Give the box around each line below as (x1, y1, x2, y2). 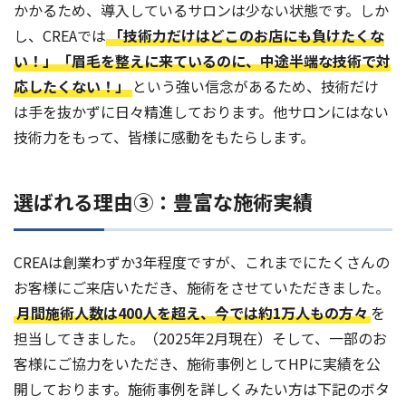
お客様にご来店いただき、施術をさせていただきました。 (14, 276, 390, 299)
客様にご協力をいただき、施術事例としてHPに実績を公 (14, 353, 381, 375)
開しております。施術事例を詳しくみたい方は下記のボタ (14, 378, 390, 401)
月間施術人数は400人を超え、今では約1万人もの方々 (16, 302, 368, 324)
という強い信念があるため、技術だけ (132, 75, 379, 98)
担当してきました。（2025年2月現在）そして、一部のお (14, 327, 387, 350)
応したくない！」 (14, 75, 130, 98)
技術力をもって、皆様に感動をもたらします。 (14, 126, 314, 149)
